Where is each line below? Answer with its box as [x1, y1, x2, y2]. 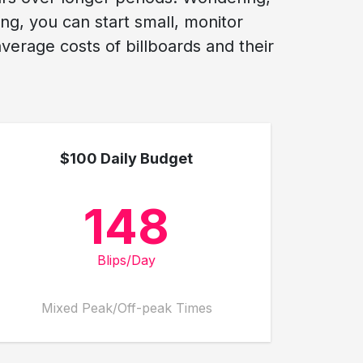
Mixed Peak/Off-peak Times [41, 300, 212, 316]
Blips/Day [97, 252, 156, 268]
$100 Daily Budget [60, 150, 193, 167]
